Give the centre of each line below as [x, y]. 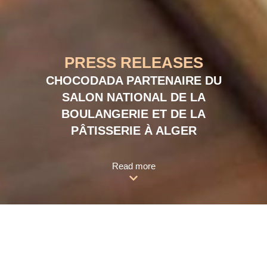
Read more [133, 166]
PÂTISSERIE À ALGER [133, 131]
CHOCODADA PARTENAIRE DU [133, 80]
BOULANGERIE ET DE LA [133, 114]
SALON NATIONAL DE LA [133, 97]
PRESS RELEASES [133, 63]
